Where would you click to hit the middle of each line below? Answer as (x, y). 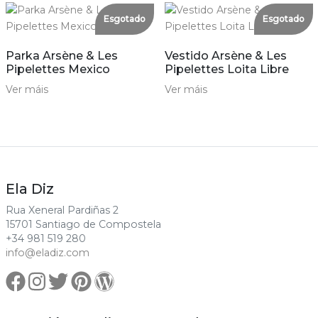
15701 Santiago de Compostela (83, 225)
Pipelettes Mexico (57, 70)
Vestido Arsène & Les (225, 56)
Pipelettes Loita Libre (226, 70)
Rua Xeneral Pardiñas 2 (62, 210)
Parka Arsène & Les (61, 56)
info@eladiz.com (47, 253)
